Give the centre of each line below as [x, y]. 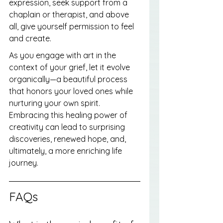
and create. [30, 39]
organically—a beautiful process [69, 79]
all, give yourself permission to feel [72, 27]
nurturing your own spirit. [56, 103]
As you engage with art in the [63, 56]
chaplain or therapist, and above [70, 15]
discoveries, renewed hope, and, [68, 139]
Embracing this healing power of [69, 115]
